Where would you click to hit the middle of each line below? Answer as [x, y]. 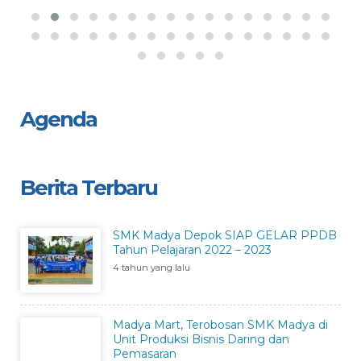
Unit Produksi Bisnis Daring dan [201, 339]
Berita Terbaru [89, 187]
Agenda [58, 119]
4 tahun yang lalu [151, 267]
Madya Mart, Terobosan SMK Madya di [220, 324]
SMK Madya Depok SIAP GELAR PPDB [225, 235]
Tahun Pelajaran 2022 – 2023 [192, 249]
